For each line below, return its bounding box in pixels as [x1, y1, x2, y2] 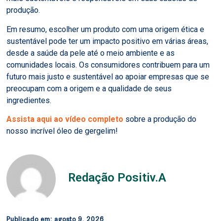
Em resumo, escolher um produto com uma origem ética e [6, 24, 205, 34]
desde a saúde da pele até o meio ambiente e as [6, 48, 175, 58]
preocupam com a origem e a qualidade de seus [6, 83, 172, 93]
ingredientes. [6, 95, 52, 105]
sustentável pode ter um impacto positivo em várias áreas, [6, 36, 209, 46]
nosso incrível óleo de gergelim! [6, 126, 118, 136]
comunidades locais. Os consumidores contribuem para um [6, 60, 210, 70]
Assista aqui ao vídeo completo [6, 114, 124, 124]
